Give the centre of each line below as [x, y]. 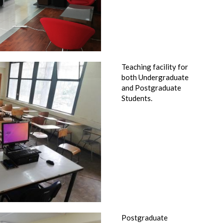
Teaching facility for [155, 67]
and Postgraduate [151, 88]
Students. [137, 98]
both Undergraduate [155, 77]
